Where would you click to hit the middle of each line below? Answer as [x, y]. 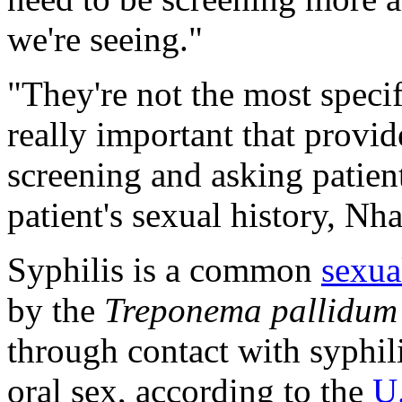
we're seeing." [105, 39]
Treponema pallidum [251, 310]
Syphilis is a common [164, 269]
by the [56, 310]
